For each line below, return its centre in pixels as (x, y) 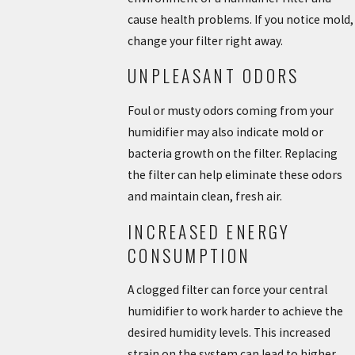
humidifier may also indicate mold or (225, 132)
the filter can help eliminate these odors (235, 175)
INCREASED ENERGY (209, 231)
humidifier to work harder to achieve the (235, 311)
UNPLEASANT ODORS (213, 76)
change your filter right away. (205, 40)
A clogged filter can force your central (227, 290)
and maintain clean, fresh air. (204, 196)
